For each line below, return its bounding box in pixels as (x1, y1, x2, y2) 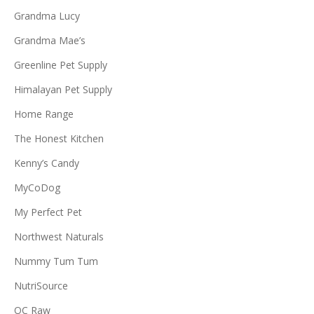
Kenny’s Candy (14, 156, 79, 170)
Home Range (14, 107, 74, 121)
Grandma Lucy (14, 9, 80, 23)
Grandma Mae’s (14, 34, 86, 48)
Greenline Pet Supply (14, 58, 107, 72)
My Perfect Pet (14, 205, 82, 219)
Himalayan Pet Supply (14, 83, 112, 97)
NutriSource (14, 279, 68, 293)
